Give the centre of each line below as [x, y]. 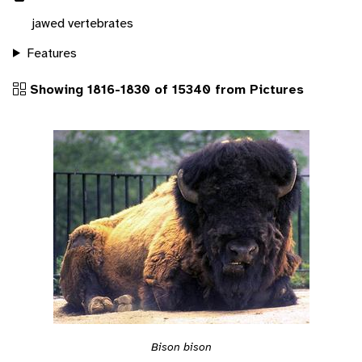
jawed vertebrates [83, 23]
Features [51, 53]
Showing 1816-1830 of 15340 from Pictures [165, 89]
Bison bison [181, 346]
